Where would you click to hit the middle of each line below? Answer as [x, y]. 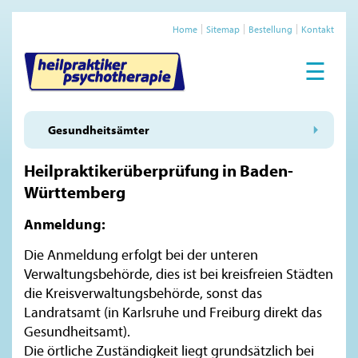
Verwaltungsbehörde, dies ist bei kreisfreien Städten [179, 273]
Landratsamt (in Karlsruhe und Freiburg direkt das [173, 312]
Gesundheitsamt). [77, 331]
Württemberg [75, 192]
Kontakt [318, 29]
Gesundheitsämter [99, 130]
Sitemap [223, 29]
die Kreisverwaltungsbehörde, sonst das [143, 292]
